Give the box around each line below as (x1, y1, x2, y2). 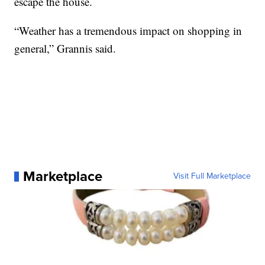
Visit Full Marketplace (173, 170, 251, 183)
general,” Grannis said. (14, 41, 117, 56)
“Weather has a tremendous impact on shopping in (14, 23, 243, 38)
